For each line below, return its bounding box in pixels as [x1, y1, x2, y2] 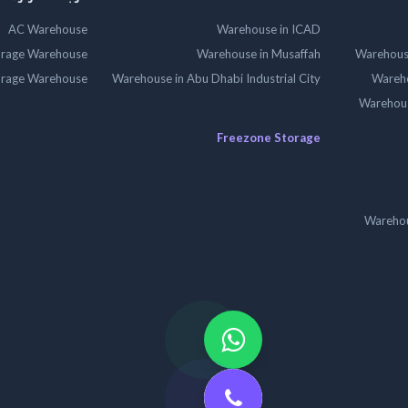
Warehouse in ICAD [217, 22, 321, 36]
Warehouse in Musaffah [197, 46, 321, 61]
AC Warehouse [8, 22, 87, 36]
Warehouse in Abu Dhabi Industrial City [112, 71, 321, 86]
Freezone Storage [217, 130, 321, 145]
